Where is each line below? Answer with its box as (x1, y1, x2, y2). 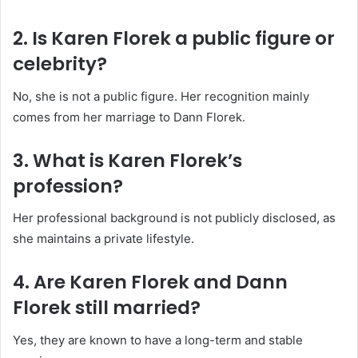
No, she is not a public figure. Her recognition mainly (13, 88, 309, 104)
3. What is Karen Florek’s (13, 147, 242, 173)
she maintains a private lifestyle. (13, 231, 194, 247)
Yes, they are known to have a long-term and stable (13, 332, 303, 348)
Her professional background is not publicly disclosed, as (13, 210, 336, 226)
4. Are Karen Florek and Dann (13, 269, 288, 296)
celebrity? (13, 51, 107, 78)
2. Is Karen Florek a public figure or (13, 26, 335, 52)
